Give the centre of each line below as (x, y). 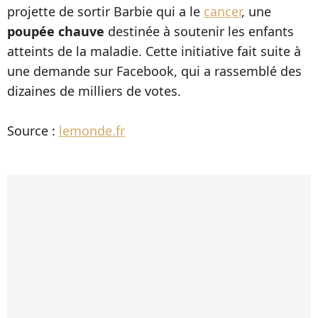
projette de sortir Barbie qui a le (105, 11)
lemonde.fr (92, 131)
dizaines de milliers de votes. (94, 91)
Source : (33, 131)
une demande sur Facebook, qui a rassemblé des (154, 71)
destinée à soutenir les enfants (199, 31)
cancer (223, 11)
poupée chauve (56, 31)
